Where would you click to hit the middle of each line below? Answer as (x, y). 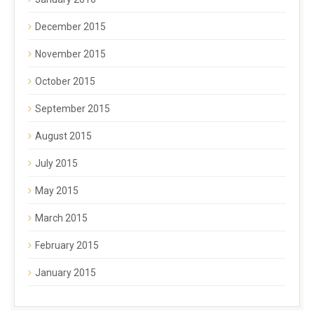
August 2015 (63, 136)
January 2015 (66, 273)
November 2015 (70, 54)
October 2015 (65, 82)
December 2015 (70, 27)
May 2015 (57, 191)
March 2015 (61, 218)
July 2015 (56, 164)
